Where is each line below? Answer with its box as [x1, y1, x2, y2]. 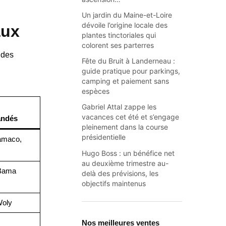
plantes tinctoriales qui [82, 30, 156, 39]
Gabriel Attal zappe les [82, 102, 157, 111]
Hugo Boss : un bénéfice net [82, 148, 175, 157]
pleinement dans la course [82, 123, 168, 132]
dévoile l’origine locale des [82, 20, 168, 29]
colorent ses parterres [82, 40, 154, 49]
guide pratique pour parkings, [82, 67, 181, 76]
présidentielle [82, 133, 126, 142]
